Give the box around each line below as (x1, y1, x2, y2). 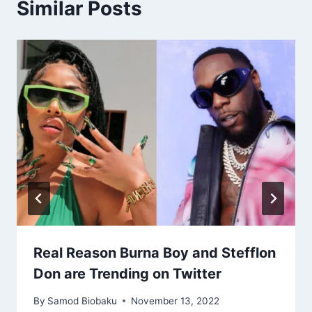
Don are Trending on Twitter (33, 265, 221, 282)
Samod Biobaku (47, 295, 118, 306)
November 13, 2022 (131, 295, 220, 306)
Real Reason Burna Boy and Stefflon (33, 244, 276, 261)
